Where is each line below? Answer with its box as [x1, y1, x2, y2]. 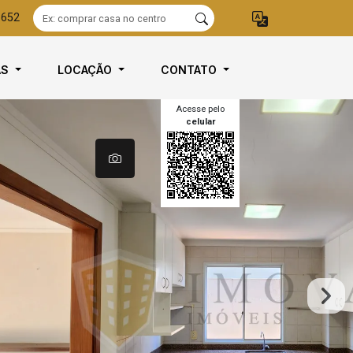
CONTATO [161, 63, 221, 76]
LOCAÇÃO [58, 63, 116, 76]
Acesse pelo [176, 104, 225, 114]
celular [185, 117, 215, 127]
